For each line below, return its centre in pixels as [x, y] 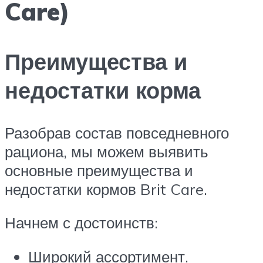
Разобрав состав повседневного [117, 132]
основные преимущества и [99, 170]
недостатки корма [103, 90]
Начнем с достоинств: [81, 223]
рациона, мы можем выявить [107, 151]
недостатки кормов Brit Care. [106, 189]
